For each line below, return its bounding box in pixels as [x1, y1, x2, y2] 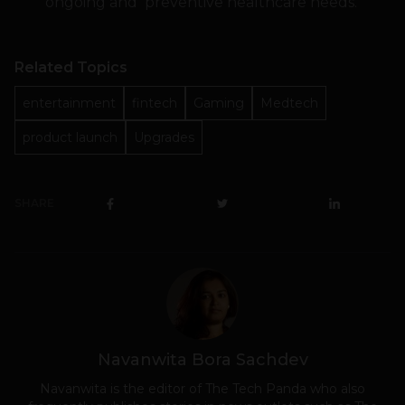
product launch [23, 129, 118, 146]
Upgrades [134, 129, 194, 146]
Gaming [193, 95, 244, 112]
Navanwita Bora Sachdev [97, 350, 308, 371]
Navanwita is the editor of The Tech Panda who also [40, 381, 365, 398]
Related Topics [14, 59, 127, 77]
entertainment [23, 95, 116, 112]
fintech [132, 95, 177, 112]
